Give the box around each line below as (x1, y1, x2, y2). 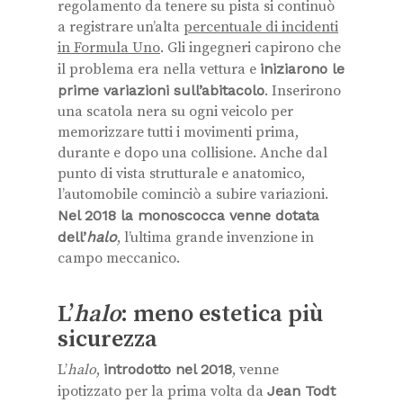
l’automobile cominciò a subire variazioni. (58, 184, 328, 203)
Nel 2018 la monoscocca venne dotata (58, 206, 319, 224)
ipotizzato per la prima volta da (58, 381, 267, 400)
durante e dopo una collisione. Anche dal (58, 143, 327, 162)
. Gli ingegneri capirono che (160, 38, 341, 57)
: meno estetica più (121, 299, 323, 329)
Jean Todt (267, 381, 336, 399)
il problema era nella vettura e (58, 59, 260, 78)
